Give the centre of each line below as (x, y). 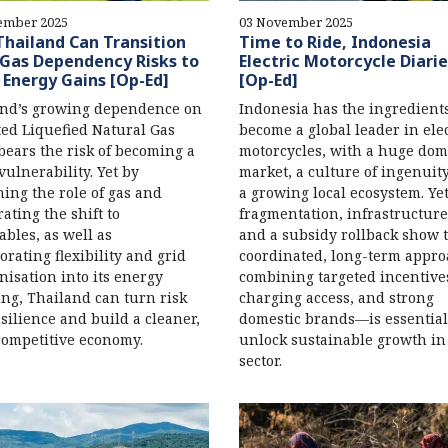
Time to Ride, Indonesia (334, 41)
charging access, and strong (336, 297)
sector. (260, 360)
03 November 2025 (295, 21)
